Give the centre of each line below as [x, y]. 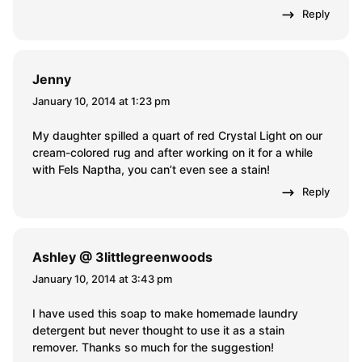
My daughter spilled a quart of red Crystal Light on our [177, 136]
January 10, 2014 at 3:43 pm [102, 279]
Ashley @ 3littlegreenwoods [122, 257]
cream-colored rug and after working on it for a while [173, 153]
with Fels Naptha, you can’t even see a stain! [151, 170]
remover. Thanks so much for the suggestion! [153, 347]
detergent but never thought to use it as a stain [158, 330]
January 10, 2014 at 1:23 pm [101, 101]
